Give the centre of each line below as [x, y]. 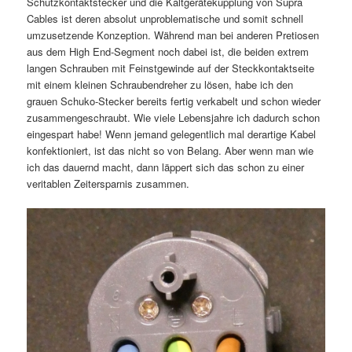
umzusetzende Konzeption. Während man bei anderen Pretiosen [172, 35]
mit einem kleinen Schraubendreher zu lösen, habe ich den [159, 85]
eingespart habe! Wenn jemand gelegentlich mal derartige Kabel [171, 134]
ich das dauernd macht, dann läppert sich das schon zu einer [165, 167]
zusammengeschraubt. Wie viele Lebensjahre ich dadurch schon [173, 118]
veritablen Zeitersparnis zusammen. [108, 184]
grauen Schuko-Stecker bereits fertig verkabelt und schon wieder [173, 101]
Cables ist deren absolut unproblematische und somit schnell [165, 19]
